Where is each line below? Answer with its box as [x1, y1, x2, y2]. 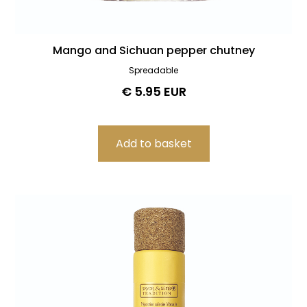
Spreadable [129, 64, 178, 77]
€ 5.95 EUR [121, 83, 186, 101]
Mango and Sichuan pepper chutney [52, 42, 255, 59]
